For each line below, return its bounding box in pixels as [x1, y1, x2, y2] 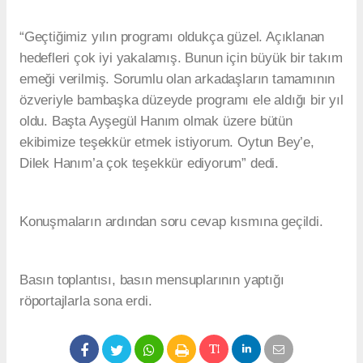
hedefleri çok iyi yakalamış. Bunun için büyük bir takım [19, 50, 343, 66]
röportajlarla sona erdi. [19, 293, 152, 310]
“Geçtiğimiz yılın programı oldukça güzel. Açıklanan [19, 29, 325, 45]
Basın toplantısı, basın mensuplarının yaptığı [19, 272, 284, 288]
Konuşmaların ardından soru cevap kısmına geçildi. [19, 214, 323, 230]
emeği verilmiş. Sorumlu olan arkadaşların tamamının [19, 71, 335, 88]
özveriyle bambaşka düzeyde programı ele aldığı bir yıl [19, 92, 344, 109]
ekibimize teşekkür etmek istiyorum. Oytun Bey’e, [19, 135, 314, 151]
